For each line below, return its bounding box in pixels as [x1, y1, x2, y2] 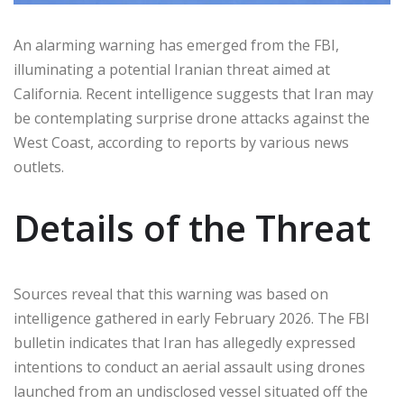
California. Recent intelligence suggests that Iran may [14, 83, 373, 104]
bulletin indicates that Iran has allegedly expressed [14, 332, 355, 353]
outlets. [14, 156, 64, 177]
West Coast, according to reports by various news [14, 132, 349, 152]
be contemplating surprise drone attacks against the [14, 107, 370, 128]
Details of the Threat [14, 202, 371, 252]
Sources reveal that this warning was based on [14, 283, 328, 304]
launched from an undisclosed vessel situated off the [14, 381, 368, 401]
